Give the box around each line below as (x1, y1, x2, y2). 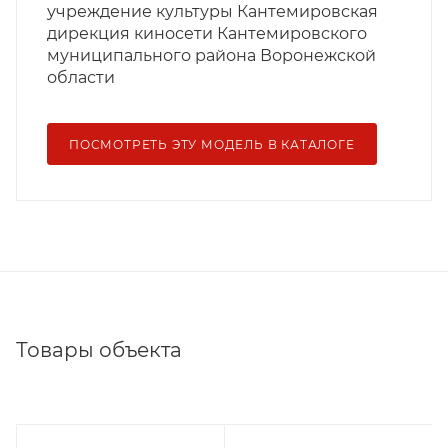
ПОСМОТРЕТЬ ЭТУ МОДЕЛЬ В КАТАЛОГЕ (69, 137, 355, 153)
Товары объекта (16, 338, 182, 363)
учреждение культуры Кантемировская (47, 2, 378, 22)
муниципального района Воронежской (47, 46, 376, 66)
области (47, 68, 115, 88)
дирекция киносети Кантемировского (47, 24, 367, 44)
